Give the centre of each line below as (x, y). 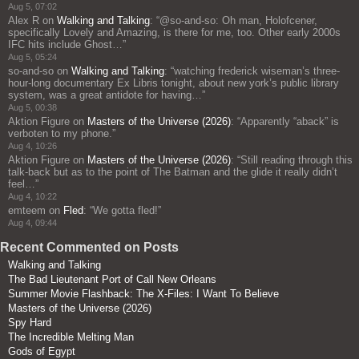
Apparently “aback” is (290, 121)
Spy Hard (30, 322)
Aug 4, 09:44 (32, 222)
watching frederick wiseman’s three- (257, 71)
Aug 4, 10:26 (32, 145)
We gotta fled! (125, 210)
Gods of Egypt (42, 351)
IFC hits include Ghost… (65, 44)
